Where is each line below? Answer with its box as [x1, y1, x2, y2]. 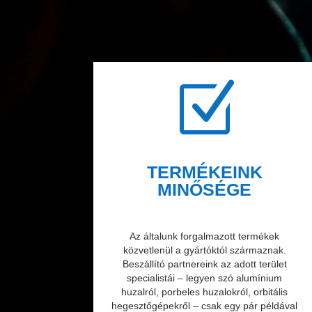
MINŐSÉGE [157, 179, 252, 199]
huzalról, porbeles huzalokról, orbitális [121, 286, 288, 297]
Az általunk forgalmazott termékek [130, 230, 280, 242]
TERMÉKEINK [146, 162, 263, 182]
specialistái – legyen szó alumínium [127, 272, 283, 283]
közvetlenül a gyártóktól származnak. [123, 244, 286, 256]
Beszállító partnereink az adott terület [122, 258, 287, 270]
